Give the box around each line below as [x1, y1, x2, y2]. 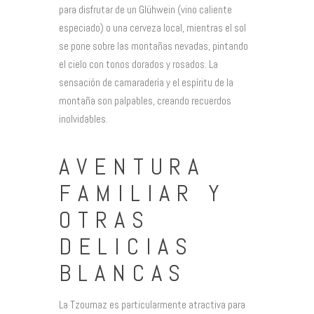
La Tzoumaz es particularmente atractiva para [59, 297, 245, 311]
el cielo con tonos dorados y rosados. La [59, 57, 218, 71]
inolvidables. [59, 111, 108, 125]
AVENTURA [59, 152, 206, 182]
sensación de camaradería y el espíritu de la [59, 75, 233, 89]
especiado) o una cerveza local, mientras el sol [59, 20, 246, 34]
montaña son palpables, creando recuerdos [59, 93, 231, 107]
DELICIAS [59, 232, 195, 262]
